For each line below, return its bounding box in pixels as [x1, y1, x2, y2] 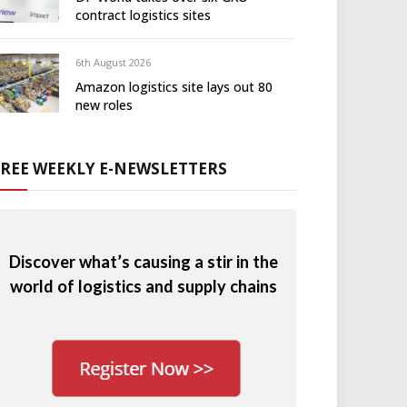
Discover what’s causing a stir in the [9, 251, 278, 272]
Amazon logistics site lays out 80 [75, 78, 273, 95]
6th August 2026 [75, 55, 151, 69]
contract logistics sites [75, 6, 211, 24]
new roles [75, 96, 133, 114]
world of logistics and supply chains [10, 275, 277, 296]
